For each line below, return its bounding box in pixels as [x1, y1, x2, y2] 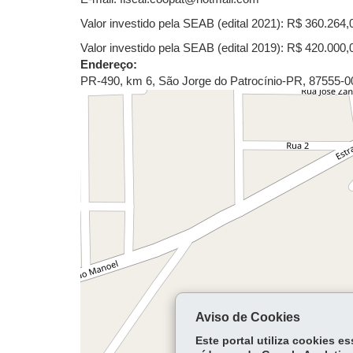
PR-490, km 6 [80, 75, 152, 87]
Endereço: [80, 58, 137, 71]
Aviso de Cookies [195, 310, 300, 324]
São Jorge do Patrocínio [158, 75, 282, 87]
